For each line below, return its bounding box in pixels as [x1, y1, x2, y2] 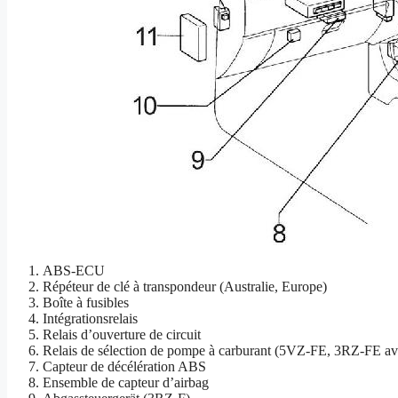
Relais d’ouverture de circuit [43, 327, 201, 343]
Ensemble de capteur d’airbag [43, 375, 209, 391]
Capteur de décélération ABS [43, 359, 206, 375]
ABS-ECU [43, 263, 105, 279]
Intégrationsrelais [43, 311, 138, 327]
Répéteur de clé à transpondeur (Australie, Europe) [43, 279, 327, 295]
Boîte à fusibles [43, 295, 129, 311]
